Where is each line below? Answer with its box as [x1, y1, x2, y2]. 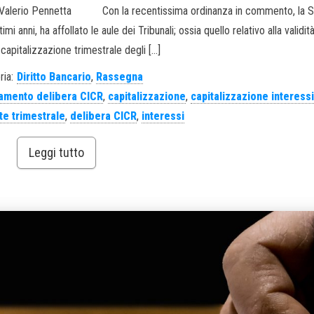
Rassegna [96, 70, 144, 84]
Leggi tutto [28, 145, 84, 161]
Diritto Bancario [17, 70, 92, 84]
